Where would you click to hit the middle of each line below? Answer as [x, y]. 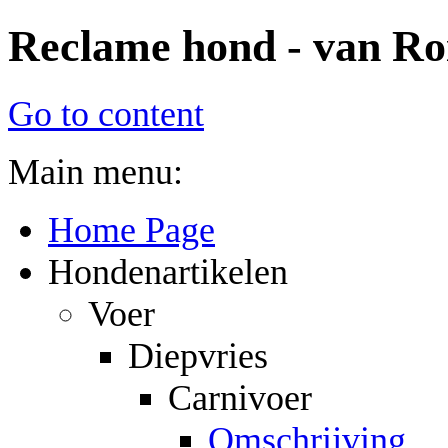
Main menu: [95, 171]
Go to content [106, 113]
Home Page [131, 229]
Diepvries [198, 355]
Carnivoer [240, 397]
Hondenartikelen [168, 271]
